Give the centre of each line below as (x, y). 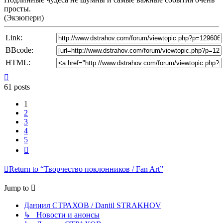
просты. (17, 9)
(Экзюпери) (24, 18)
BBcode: (19, 50)
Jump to (16, 188)
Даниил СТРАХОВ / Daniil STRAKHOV (93, 206)
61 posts (17, 87)
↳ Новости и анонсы (62, 215)
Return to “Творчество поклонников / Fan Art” (86, 169)
